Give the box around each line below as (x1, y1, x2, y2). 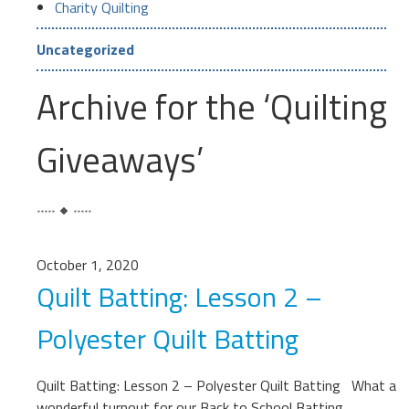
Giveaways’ (37, 133, 204, 186)
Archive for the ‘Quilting (37, 80, 387, 133)
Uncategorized (37, 38, 134, 60)
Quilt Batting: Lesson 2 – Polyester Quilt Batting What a (37, 374, 396, 396)
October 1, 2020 (37, 254, 139, 276)
